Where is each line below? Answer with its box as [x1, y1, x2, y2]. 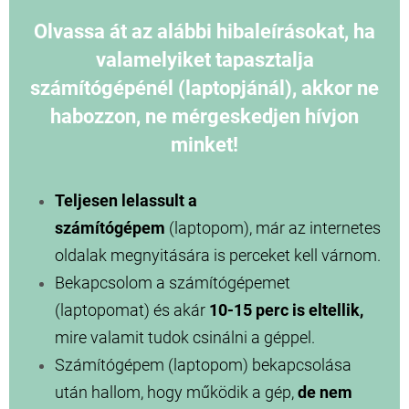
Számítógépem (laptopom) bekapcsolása [55, 355, 351, 375]
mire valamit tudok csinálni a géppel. [55, 328, 315, 348]
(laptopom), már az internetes [165, 218, 381, 238]
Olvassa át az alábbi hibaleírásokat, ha [34, 20, 375, 44]
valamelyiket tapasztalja [95, 48, 314, 72]
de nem [298, 383, 352, 403]
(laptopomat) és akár [55, 300, 209, 320]
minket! [171, 133, 238, 157]
